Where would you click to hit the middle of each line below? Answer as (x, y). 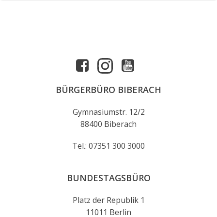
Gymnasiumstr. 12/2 (108, 112)
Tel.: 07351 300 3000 (108, 146)
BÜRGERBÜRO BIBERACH (108, 90)
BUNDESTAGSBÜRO (108, 178)
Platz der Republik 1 (108, 200)
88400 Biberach (108, 124)
